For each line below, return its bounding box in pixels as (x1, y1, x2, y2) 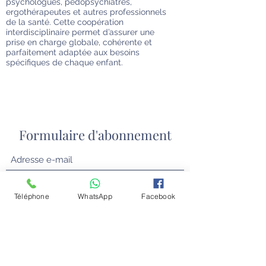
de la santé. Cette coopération (6, 17, 123, 27)
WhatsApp (78, 191, 112, 201)
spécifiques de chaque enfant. (6, 57, 123, 67)
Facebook (141, 191, 175, 201)
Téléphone (14, 191, 49, 201)
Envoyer (77, 178, 113, 192)
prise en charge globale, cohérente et (6, 37, 152, 47)
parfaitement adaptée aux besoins (6, 47, 140, 57)
